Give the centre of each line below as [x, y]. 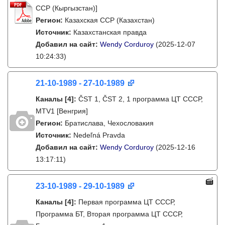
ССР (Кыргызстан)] [67, 8]
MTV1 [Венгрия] [62, 111]
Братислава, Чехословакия [109, 123]
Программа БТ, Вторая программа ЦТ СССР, [109, 214]
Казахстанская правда [110, 32]
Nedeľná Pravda [99, 135]
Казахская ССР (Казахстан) [110, 20]
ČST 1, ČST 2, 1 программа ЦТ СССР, [141, 99]
